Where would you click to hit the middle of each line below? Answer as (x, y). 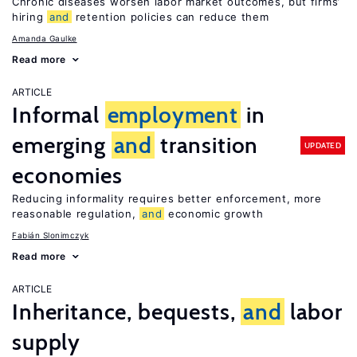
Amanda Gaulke (45, 38)
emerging (62, 145)
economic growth (214, 214)
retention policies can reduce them (171, 17)
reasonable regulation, (76, 214)
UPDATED (322, 145)
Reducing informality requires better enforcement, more (167, 198)
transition (207, 145)
